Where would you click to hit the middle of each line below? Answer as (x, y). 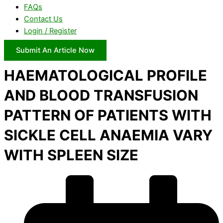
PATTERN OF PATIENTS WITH (108, 115)
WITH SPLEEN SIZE (71, 155)
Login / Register (50, 31)
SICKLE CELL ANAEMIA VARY (108, 135)
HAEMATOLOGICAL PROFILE (106, 76)
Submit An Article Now (55, 50)
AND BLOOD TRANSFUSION (101, 96)
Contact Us (43, 19)
